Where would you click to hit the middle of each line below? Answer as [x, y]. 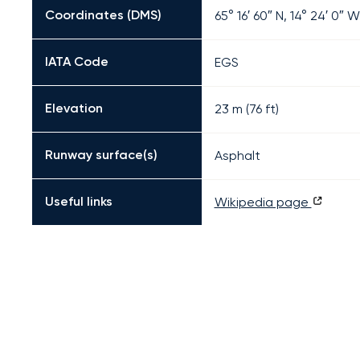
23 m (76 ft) [246, 109]
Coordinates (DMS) [103, 15]
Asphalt [237, 155]
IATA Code [77, 61]
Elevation [74, 108]
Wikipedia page [263, 202]
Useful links [79, 201]
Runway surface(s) [101, 155]
